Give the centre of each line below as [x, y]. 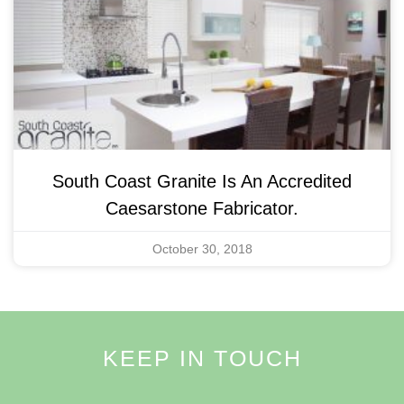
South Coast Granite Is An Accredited [202, 181]
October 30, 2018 [202, 248]
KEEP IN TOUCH [202, 358]
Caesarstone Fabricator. [202, 208]
